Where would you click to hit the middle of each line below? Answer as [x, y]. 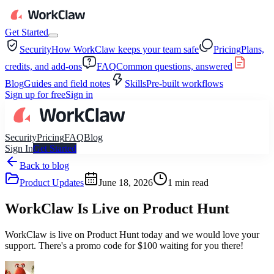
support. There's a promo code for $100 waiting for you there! [124, 245]
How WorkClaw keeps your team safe [125, 49]
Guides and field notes [67, 83]
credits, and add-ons [43, 66]
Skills [135, 83]
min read [191, 183]
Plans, [253, 49]
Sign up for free [35, 94]
